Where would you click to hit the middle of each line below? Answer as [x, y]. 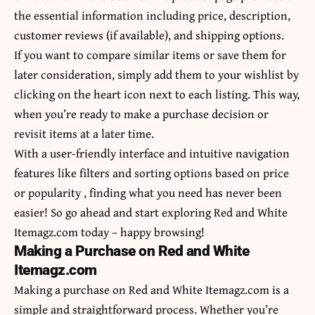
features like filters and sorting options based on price [152, 173]
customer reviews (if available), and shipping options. [149, 35]
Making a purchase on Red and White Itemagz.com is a [152, 290]
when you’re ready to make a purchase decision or [141, 114]
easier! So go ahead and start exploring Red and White [151, 212]
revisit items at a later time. [84, 134]
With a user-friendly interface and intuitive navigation [152, 153]
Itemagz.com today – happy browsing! [109, 232]
